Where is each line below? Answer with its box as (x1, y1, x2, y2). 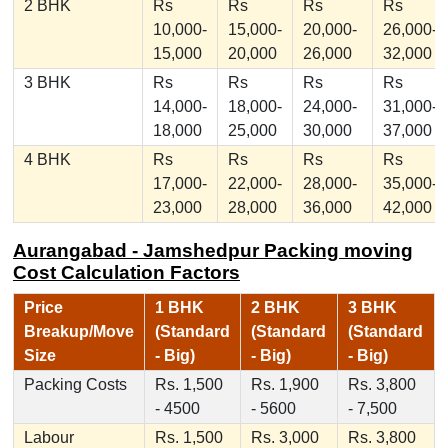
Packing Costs (23, 376, 127, 394)
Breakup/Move (23, 323, 134, 341)
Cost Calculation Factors (12, 262, 240, 284)
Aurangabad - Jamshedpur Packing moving (12, 240, 413, 262)
